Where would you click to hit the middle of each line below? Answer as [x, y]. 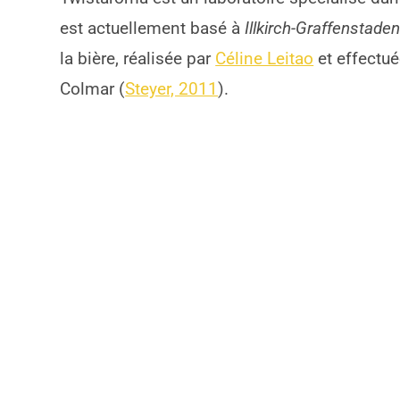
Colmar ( [93, 89]
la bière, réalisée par [138, 58]
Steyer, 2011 [172, 89]
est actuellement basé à [153, 28]
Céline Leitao [265, 58]
